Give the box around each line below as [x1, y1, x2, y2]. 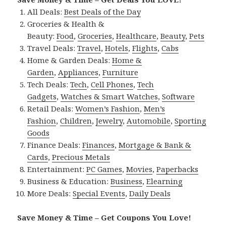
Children [60, 116, 92, 126]
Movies [126, 164, 153, 175]
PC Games [86, 164, 123, 175]
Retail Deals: [27, 103, 76, 114]
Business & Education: [27, 176, 111, 187]
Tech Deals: [27, 79, 71, 90]
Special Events [73, 188, 126, 199]
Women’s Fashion [75, 103, 140, 114]
